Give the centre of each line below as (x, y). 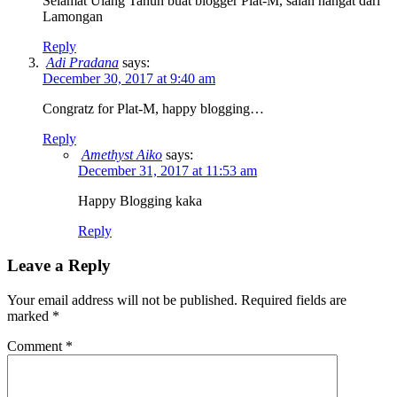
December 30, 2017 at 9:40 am (129, 79)
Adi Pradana (82, 63)
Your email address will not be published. (122, 300)
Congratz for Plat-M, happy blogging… (153, 109)
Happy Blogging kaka (140, 201)
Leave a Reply (59, 265)
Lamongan (73, 17)
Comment (36, 346)
